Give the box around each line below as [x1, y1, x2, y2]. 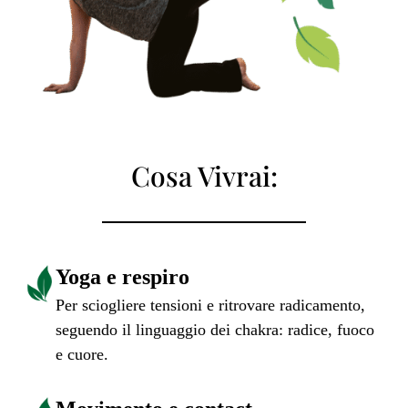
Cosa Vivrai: [130, 157, 278, 194]
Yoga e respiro [56, 264, 189, 289]
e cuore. [56, 344, 108, 363]
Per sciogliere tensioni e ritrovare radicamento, [56, 295, 365, 314]
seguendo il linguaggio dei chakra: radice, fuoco [56, 320, 374, 339]
